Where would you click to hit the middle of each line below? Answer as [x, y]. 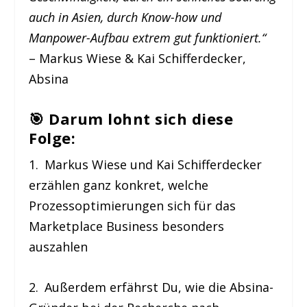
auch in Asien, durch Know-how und [125, 17]
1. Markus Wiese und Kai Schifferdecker [146, 165]
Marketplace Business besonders [127, 226]
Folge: [52, 138]
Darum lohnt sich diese [141, 119]
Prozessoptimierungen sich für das [133, 206]
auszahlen [59, 247]
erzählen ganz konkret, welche [119, 185]
